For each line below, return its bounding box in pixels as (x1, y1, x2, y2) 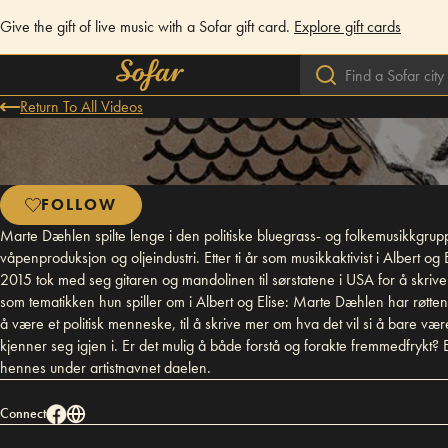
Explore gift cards (294, 16, 401, 37)
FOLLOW (41, 194, 117, 215)
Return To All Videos (20, 96, 143, 117)
